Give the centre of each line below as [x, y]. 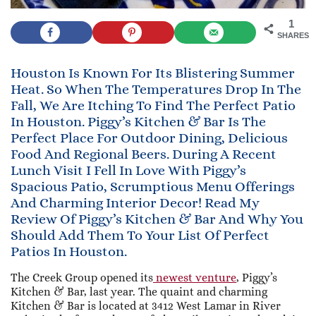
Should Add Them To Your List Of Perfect [140, 235]
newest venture [195, 277]
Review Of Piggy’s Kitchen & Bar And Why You [157, 219]
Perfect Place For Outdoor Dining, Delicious [149, 138]
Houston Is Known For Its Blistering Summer [153, 73]
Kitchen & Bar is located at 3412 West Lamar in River [146, 305]
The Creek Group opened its [82, 277]
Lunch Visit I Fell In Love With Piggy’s [128, 170]
